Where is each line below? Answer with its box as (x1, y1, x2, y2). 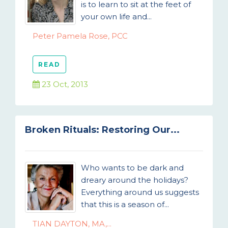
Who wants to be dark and (81, 163, 184, 173)
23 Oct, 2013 (40, 79, 88, 89)
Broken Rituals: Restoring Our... (25, 124, 180, 135)
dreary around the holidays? (81, 175, 188, 185)
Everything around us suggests (81, 187, 199, 197)
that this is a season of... (81, 199, 169, 209)
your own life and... (81, 12, 152, 21)
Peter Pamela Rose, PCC (33, 31, 128, 41)
